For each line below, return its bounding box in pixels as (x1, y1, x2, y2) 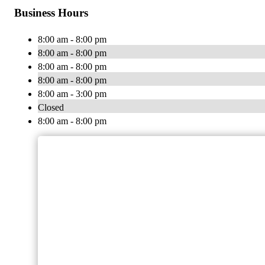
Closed (38, 102, 64, 113)
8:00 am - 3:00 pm (38, 89, 106, 99)
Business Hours (14, 7, 88, 20)
